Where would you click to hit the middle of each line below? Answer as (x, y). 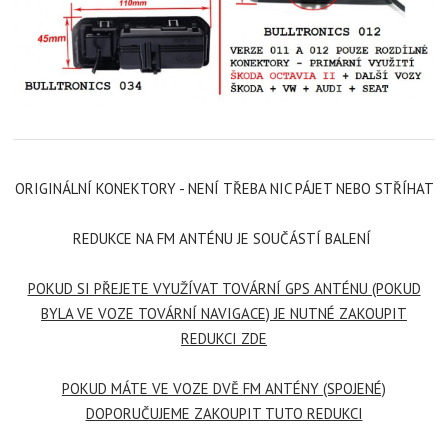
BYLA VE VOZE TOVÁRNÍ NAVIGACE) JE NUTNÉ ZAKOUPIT (224, 314)
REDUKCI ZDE (224, 339)
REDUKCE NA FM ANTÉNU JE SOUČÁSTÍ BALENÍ (224, 239)
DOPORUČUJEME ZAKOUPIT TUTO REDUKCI (224, 414)
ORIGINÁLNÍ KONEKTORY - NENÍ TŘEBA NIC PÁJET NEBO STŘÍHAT (224, 189)
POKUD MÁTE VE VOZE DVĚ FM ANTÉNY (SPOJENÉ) (224, 389)
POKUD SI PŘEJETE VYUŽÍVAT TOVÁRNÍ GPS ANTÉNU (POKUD (224, 289)
